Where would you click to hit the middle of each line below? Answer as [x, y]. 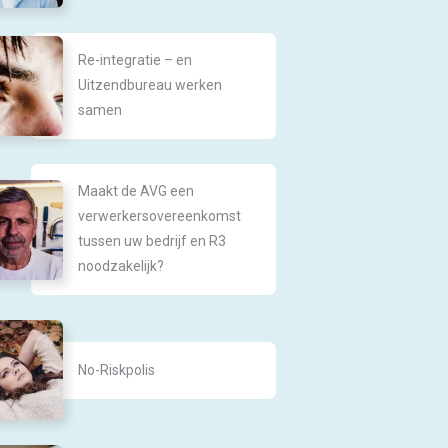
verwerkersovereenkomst [160, 216]
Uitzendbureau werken [150, 85]
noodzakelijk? [121, 266]
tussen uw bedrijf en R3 [152, 241]
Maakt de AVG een [136, 191]
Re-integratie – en [135, 60]
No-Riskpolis [117, 369]
